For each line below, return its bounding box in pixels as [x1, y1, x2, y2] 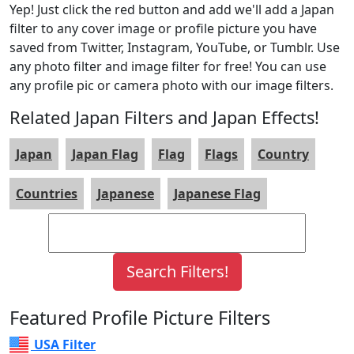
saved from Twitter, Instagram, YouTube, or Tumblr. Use [9, 39, 340, 57]
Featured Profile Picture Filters [9, 305, 270, 331]
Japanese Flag [174, 185, 261, 203]
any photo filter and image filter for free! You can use [9, 58, 326, 76]
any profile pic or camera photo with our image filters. [9, 77, 333, 95]
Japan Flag [72, 145, 138, 164]
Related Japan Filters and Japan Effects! [9, 106, 319, 130]
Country [258, 145, 309, 164]
